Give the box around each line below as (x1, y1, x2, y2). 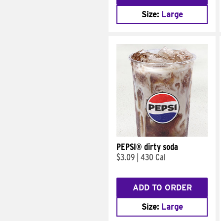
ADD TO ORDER (132, 183, 192, 192)
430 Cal (141, 152, 166, 162)
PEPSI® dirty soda (116, 142, 178, 152)
